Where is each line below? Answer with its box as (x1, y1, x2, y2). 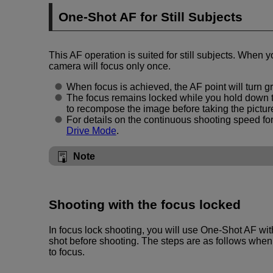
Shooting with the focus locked (49, 197, 241, 212)
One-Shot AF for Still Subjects (58, 9, 243, 24)
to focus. (49, 246, 85, 257)
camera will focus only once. (49, 61, 171, 72)
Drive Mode (66, 126, 116, 136)
